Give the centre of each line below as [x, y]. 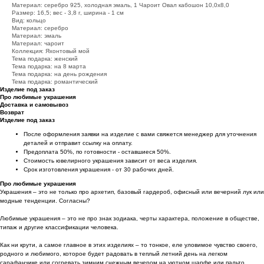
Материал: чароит [38, 44]
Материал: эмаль [37, 36]
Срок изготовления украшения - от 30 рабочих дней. [99, 170]
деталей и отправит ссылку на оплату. [78, 143]
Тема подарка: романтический [55, 82]
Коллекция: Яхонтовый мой [51, 51]
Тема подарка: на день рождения [59, 74]
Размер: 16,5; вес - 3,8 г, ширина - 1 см [68, 13]
